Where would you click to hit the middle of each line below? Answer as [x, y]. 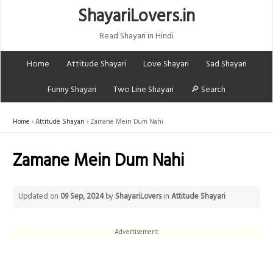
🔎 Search [208, 90]
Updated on [40, 197]
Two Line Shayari [144, 90]
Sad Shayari [226, 64]
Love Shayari [166, 64]
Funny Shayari [72, 90]
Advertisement [136, 232]
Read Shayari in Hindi [136, 36]
